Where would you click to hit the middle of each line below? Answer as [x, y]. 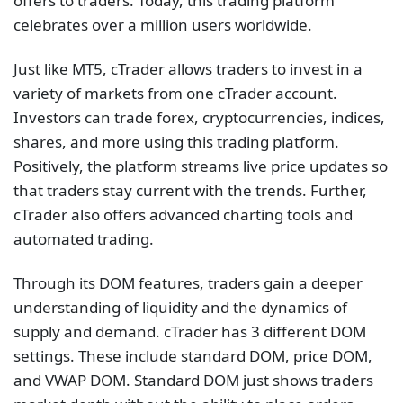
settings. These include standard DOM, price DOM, [193, 356]
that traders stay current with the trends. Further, [190, 191]
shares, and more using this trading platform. [176, 142]
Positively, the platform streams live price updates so [201, 166]
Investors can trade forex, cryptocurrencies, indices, [199, 118]
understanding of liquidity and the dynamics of [180, 308]
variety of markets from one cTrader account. [175, 94]
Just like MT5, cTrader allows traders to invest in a [188, 69]
